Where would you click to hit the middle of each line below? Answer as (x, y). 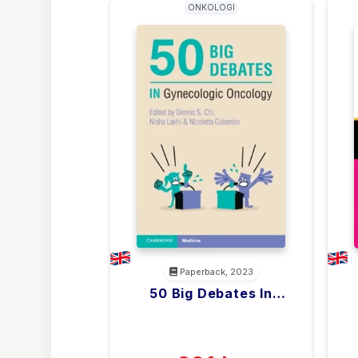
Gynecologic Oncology (211, 310)
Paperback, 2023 (215, 272)
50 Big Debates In (211, 293)
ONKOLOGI (211, 8)
